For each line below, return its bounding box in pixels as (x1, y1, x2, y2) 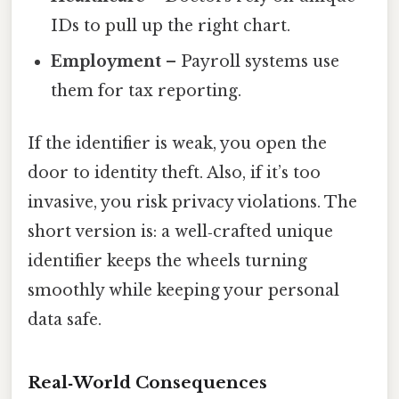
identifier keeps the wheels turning (28, 251, 307, 272)
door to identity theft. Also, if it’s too (28, 163, 321, 183)
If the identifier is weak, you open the (28, 134, 327, 154)
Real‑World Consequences (28, 372, 267, 394)
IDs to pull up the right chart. (51, 16, 291, 37)
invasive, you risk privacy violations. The (28, 192, 357, 213)
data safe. (28, 310, 102, 330)
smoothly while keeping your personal (28, 281, 339, 301)
